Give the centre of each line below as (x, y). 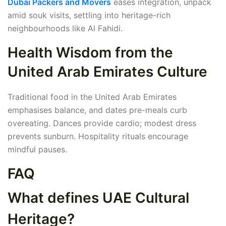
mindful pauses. (37, 150)
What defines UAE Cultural (98, 198)
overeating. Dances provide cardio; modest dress (102, 123)
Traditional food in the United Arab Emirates (92, 97)
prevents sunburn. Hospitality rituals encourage (98, 136)
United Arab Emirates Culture (107, 72)
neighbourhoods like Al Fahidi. (65, 29)
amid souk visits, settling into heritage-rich (89, 15)
